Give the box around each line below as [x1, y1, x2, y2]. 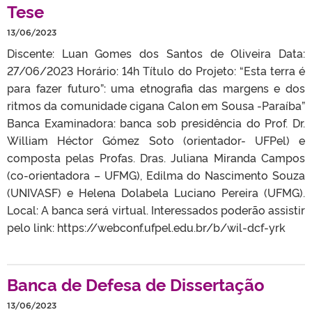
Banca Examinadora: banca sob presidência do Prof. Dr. [7, 114, 305, 130]
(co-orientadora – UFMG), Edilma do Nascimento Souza [7, 166, 305, 182]
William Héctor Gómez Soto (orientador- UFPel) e [7, 132, 305, 148]
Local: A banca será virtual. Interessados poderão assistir [7, 201, 305, 217]
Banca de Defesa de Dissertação [7, 272, 265, 295]
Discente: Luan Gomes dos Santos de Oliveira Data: [7, 45, 305, 61]
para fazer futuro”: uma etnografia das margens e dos [7, 79, 305, 95]
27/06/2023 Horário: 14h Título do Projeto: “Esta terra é [7, 62, 305, 78]
